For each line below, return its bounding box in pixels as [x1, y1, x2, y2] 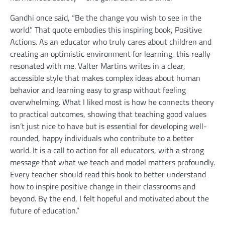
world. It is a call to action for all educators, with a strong [10, 144, 204, 157]
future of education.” [10, 204, 79, 217]
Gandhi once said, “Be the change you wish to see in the [10, 12, 201, 24]
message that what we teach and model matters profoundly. [10, 156, 215, 169]
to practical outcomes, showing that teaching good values [10, 108, 206, 121]
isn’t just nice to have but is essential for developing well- [10, 120, 207, 133]
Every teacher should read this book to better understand [10, 168, 206, 181]
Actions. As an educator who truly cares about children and [10, 36, 211, 48]
